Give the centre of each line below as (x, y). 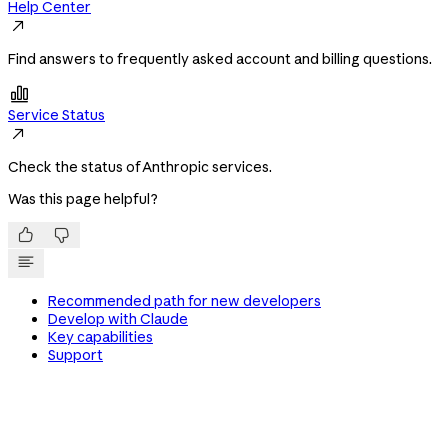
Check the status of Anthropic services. (140, 167)
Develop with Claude (118, 319)
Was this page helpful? (83, 199)
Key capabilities (100, 337)
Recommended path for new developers (184, 301)
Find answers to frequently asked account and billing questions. (220, 59)
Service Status (56, 115)
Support (75, 355)
